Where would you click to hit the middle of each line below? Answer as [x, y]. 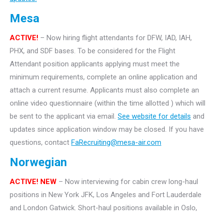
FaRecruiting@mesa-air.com [116, 142]
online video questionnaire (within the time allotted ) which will [108, 103]
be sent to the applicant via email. [64, 116]
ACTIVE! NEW [33, 181]
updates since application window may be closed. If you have [107, 129]
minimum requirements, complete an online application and [103, 77]
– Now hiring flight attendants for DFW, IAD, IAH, [115, 38]
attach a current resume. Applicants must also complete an [104, 90]
